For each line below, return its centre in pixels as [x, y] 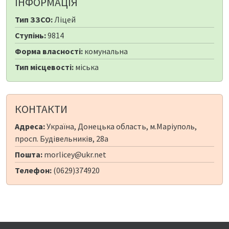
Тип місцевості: [44, 67]
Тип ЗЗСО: [34, 20]
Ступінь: [30, 36]
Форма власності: [49, 51]
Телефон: [33, 170]
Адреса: [30, 127]
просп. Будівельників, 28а [62, 139]
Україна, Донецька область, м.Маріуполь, [121, 127]
